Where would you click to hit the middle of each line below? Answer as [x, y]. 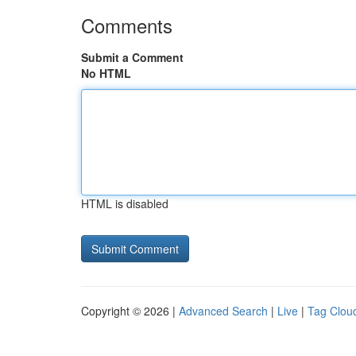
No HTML [106, 73]
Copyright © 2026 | [130, 311]
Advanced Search [223, 311]
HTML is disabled [125, 203]
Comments [127, 25]
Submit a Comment [132, 57]
